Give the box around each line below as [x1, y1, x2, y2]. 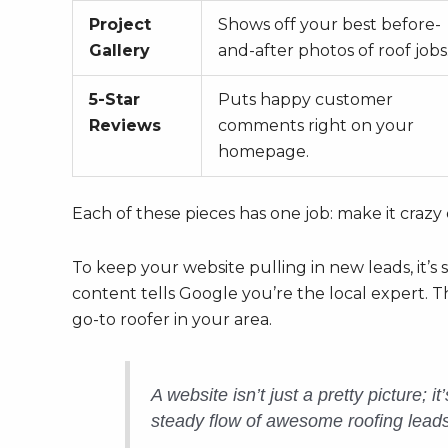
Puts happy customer [218, 90, 393, 110]
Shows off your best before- [218, 15, 441, 35]
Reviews [89, 116, 161, 136]
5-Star [89, 90, 140, 110]
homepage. [218, 142, 309, 162]
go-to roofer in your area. [72, 310, 272, 330]
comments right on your [218, 116, 414, 136]
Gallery [89, 41, 150, 61]
